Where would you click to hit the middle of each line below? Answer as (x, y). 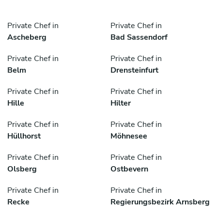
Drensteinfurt (134, 70)
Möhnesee (129, 136)
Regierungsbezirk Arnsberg (160, 202)
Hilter (121, 103)
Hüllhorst (24, 136)
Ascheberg (27, 38)
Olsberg (22, 169)
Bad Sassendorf (139, 38)
